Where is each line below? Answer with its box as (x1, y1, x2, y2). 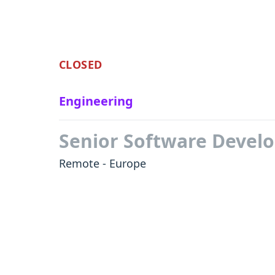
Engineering (59, 93, 133, 109)
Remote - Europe (59, 156, 146, 171)
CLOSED (59, 57, 103, 72)
